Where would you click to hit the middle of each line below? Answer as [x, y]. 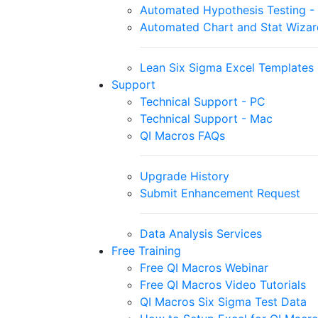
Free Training [146, 251]
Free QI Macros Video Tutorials [223, 285]
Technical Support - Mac [206, 119]
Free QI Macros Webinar [204, 268]
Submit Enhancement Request [220, 193]
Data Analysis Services [201, 234]
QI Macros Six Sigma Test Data [223, 302]
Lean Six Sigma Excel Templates [227, 67]
